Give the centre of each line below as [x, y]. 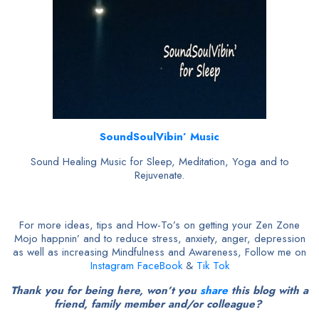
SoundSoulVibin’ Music [159, 137]
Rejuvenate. [159, 175]
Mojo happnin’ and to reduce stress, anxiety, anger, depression [159, 239]
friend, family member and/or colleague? [159, 304]
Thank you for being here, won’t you [105, 291]
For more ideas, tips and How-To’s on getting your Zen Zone [159, 225]
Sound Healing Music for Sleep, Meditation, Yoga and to [159, 162]
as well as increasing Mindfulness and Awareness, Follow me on [159, 252]
